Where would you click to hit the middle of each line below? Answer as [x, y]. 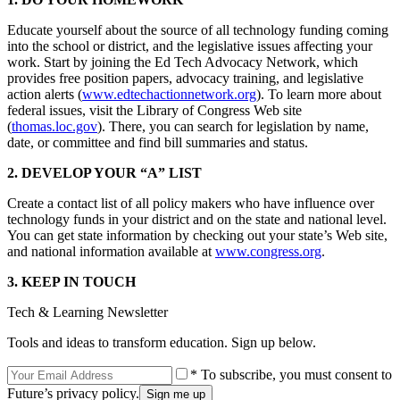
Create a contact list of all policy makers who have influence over [191, 203]
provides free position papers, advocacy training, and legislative [185, 78]
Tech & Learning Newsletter [87, 312]
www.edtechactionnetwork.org [169, 94]
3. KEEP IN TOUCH [71, 281]
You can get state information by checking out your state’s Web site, [197, 235]
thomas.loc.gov [54, 126]
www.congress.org [268, 251]
